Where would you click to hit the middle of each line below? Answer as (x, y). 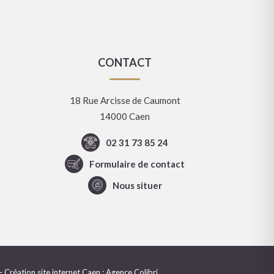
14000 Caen (125, 117)
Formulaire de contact (137, 164)
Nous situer (137, 186)
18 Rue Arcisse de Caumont (125, 101)
